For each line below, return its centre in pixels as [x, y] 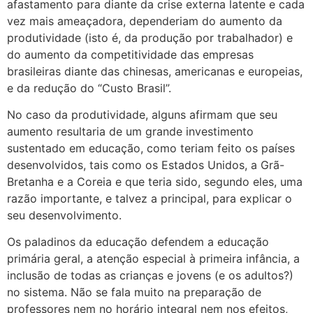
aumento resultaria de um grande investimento [130, 132]
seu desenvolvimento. [64, 216]
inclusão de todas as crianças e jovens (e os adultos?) [150, 276]
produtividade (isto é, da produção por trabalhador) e [150, 37]
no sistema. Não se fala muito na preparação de [134, 292]
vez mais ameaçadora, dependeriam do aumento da [145, 21]
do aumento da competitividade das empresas [130, 54]
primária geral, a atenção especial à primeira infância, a [153, 259]
